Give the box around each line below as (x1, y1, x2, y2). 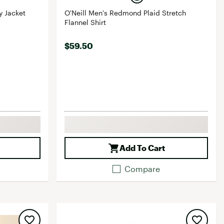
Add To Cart (119, 143, 165, 152)
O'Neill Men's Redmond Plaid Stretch (64, 8, 186, 17)
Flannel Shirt (64, 18, 106, 26)
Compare (124, 164, 160, 173)
